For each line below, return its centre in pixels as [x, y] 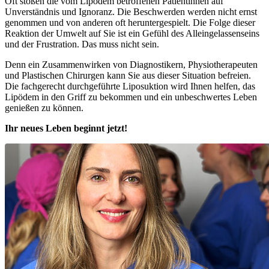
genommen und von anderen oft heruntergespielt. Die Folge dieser [130, 22]
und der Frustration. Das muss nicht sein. [82, 44]
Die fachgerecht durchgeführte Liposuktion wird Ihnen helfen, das [130, 86]
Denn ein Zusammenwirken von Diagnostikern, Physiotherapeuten [131, 64]
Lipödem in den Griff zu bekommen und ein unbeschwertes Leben [131, 97]
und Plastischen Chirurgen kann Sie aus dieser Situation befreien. [128, 75]
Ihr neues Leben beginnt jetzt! [66, 128]
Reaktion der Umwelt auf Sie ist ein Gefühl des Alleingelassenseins [132, 33]
